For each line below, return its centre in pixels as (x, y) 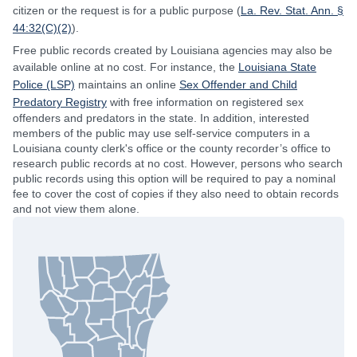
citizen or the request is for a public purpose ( (127, 10)
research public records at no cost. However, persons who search (178, 163)
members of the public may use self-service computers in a (161, 133)
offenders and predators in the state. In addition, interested (161, 118)
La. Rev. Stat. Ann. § (292, 10)
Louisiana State (277, 67)
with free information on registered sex (205, 102)
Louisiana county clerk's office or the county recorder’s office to (172, 148)
